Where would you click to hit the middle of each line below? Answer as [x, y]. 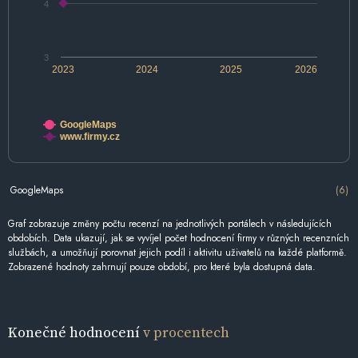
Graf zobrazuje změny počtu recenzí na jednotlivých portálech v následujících [170, 224]
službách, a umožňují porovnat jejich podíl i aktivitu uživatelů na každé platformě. [177, 253]
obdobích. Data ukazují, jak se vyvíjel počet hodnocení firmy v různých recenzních [179, 239]
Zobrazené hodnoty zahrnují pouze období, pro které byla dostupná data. [162, 267]
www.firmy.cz [89, 137]
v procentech [186, 332]
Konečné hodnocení [76, 332]
